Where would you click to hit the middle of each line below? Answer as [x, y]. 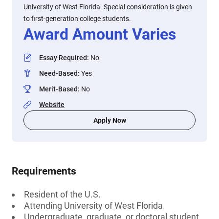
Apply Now [109, 120]
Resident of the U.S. [62, 194]
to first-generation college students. [77, 19]
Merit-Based [58, 89]
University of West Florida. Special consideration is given [108, 7]
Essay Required [63, 58]
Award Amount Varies [100, 34]
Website [52, 105]
